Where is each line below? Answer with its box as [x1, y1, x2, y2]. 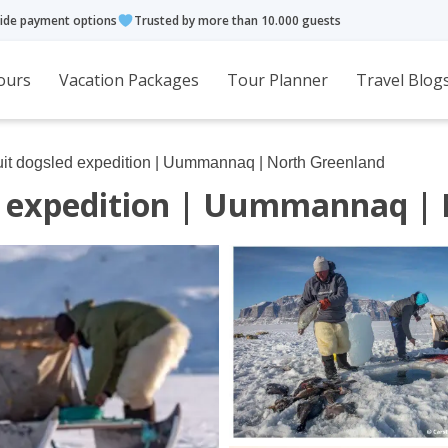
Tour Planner [226, 69, 328, 91]
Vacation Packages [58, 69, 199, 91]
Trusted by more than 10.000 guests [134, 11, 342, 29]
